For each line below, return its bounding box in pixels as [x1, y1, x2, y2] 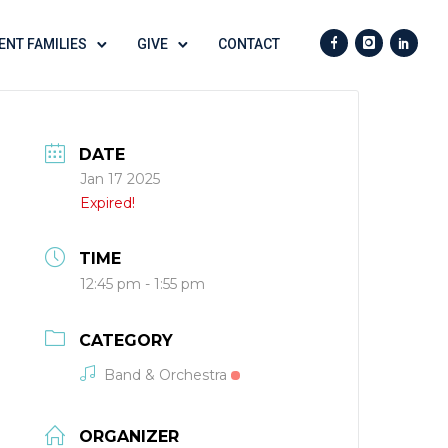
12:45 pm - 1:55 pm [80, 275, 206, 294]
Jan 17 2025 [80, 170, 161, 189]
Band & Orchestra [104, 365, 228, 384]
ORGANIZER [79, 426, 180, 446]
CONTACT [217, 36, 280, 52]
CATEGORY [79, 330, 174, 350]
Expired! [80, 194, 136, 213]
